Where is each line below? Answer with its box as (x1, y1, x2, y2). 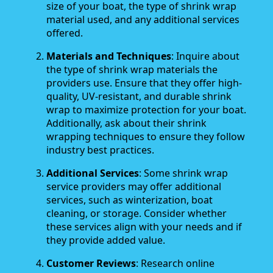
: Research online (136, 257, 214, 271)
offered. (46, 26, 83, 40)
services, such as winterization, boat (46, 193, 213, 207)
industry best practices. (46, 143, 154, 157)
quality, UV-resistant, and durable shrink (46, 90, 232, 104)
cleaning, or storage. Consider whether (46, 207, 227, 221)
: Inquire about (171, 49, 239, 63)
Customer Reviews (46, 257, 136, 271)
